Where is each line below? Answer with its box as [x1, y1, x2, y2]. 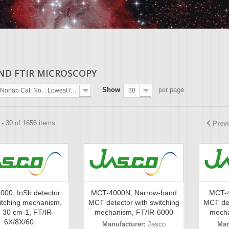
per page [158, 86, 184, 94]
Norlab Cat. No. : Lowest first [71, 87, 77, 94]
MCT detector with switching [88, 198, 179, 207]
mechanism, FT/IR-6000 [94, 208, 173, 217]
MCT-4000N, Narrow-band [90, 189, 177, 197]
